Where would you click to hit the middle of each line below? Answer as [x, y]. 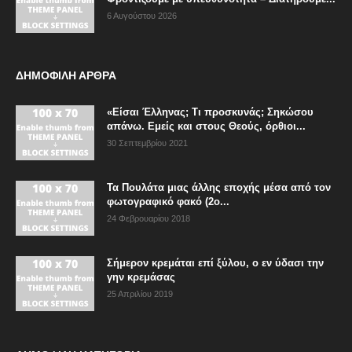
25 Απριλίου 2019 [140, 293]
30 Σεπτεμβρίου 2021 [147, 143]
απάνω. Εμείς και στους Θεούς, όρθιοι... [206, 126]
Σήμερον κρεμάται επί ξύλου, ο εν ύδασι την [215, 262]
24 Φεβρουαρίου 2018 [148, 218]
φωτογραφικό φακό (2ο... [168, 201]
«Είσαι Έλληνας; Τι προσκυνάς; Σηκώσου [210, 112]
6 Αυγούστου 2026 [142, 15]
